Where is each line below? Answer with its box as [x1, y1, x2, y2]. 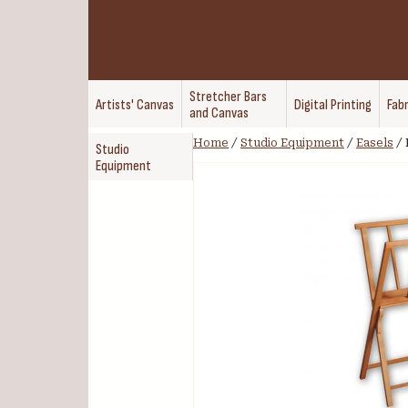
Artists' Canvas [96, 97, 174, 114]
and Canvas [189, 105, 249, 122]
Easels [356, 137, 393, 149]
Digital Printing [294, 97, 372, 114]
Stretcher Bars [189, 88, 267, 106]
